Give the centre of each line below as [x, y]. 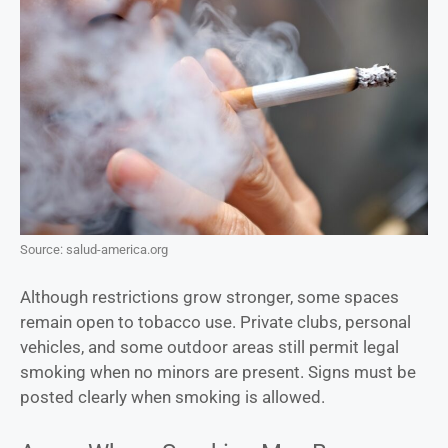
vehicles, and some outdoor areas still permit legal [209, 346]
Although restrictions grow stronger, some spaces [209, 296]
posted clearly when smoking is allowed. [172, 396]
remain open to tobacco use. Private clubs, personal [215, 321]
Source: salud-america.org [94, 250]
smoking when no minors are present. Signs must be [218, 371]
